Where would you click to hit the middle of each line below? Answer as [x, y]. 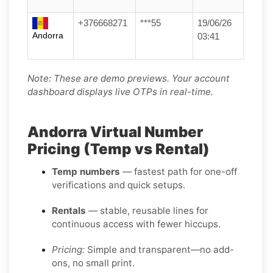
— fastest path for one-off [179, 171]
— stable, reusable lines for [147, 210]
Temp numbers [86, 171]
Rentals [69, 210]
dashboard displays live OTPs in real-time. [120, 91]
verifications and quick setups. [119, 185]
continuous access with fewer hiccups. [136, 224]
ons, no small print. [93, 263]
